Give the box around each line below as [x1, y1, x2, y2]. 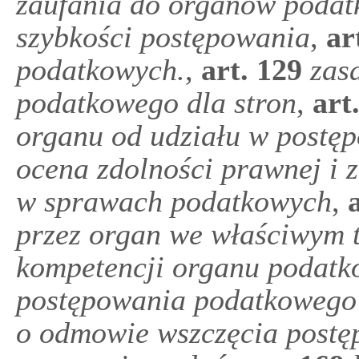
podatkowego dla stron [16, 86, 296, 119]
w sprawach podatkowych [16, 184, 332, 218]
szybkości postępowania [16, 20, 310, 54]
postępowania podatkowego [16, 283, 357, 317]
